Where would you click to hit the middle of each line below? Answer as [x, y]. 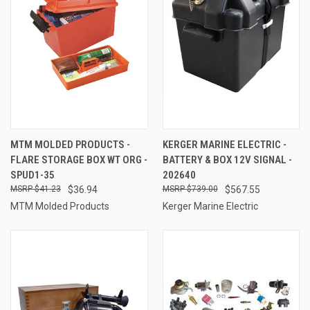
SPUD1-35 [33, 175]
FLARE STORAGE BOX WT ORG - [79, 159]
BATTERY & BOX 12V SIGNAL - [227, 159]
